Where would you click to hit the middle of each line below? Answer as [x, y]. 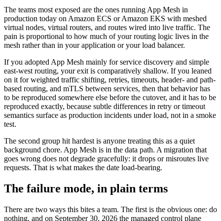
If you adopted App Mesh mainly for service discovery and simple [107, 62]
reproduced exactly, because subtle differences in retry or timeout [105, 107]
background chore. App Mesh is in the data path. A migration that [105, 150]
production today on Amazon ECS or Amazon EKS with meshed [105, 19]
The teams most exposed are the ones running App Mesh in [96, 10]
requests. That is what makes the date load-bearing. [83, 168]
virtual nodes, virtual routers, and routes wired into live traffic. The [107, 28]
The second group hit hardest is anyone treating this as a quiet [99, 141]
